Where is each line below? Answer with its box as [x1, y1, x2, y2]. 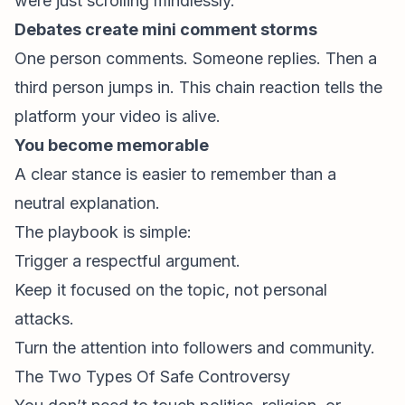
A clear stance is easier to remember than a [14, 165, 336, 184]
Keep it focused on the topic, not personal [14, 280, 327, 299]
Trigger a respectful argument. [14, 251, 240, 270]
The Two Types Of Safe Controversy [14, 367, 290, 386]
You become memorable [14, 136, 209, 155]
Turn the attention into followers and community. [14, 338, 375, 357]
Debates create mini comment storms [14, 20, 317, 39]
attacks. [14, 309, 74, 328]
